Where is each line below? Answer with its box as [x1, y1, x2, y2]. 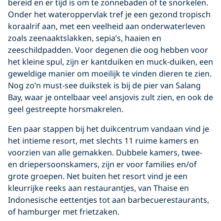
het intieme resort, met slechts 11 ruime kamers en [8, 135, 199, 146]
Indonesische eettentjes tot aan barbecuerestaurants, [8, 194, 209, 205]
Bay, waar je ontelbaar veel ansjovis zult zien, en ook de [8, 91, 213, 103]
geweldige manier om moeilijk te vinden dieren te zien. [8, 68, 212, 79]
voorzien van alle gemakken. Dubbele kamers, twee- [8, 147, 202, 158]
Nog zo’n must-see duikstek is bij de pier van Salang [8, 79, 201, 91]
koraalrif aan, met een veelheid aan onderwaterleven [8, 20, 205, 32]
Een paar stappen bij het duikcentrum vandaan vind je [8, 123, 209, 134]
